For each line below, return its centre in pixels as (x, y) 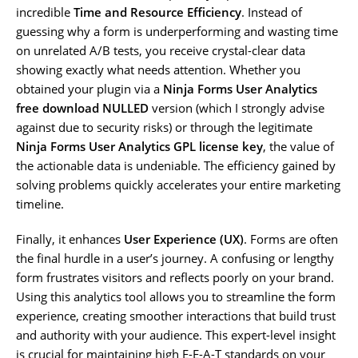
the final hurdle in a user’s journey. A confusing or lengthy (175, 258)
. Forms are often (291, 239)
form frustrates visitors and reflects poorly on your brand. (175, 277)
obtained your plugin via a (89, 88)
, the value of (298, 146)
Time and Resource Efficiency (157, 12)
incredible (45, 12)
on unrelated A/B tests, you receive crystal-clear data (161, 50)
